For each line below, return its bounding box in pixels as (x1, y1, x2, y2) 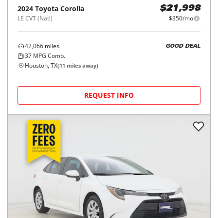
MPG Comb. (32, 52, 65, 60)
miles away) (65, 62, 98, 69)
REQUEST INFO (84, 91, 134, 100)
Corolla (60, 4, 84, 13)
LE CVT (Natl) (18, 14, 53, 22)
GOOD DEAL (165, 43, 200, 49)
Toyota (35, 4, 58, 13)
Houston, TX (25, 61, 57, 70)
